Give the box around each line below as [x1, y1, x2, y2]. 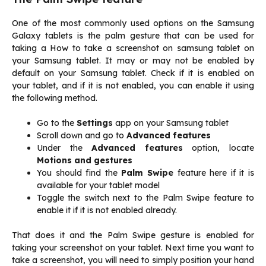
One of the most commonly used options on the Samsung [12, 18, 254, 29]
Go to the [37, 118, 77, 129]
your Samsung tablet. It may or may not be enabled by [12, 55, 254, 66]
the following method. [12, 93, 97, 104]
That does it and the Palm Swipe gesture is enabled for [12, 230, 254, 241]
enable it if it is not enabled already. [37, 205, 177, 216]
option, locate [192, 142, 255, 154]
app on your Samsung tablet [113, 118, 229, 129]
